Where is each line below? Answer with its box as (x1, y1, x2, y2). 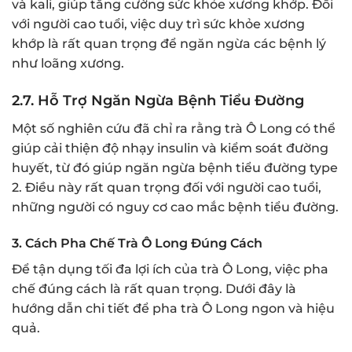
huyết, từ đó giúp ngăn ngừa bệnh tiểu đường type (12, 160, 338, 176)
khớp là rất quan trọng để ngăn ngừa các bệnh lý (12, 36, 326, 52)
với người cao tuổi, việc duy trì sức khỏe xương (12, 16, 305, 32)
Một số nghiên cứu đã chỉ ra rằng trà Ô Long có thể (12, 121, 335, 137)
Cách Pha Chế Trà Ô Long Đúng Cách (25, 235, 262, 251)
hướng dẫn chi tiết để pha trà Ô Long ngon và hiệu (12, 300, 335, 316)
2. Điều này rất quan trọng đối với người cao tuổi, (12, 180, 321, 196)
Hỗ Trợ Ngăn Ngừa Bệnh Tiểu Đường (38, 92, 304, 110)
